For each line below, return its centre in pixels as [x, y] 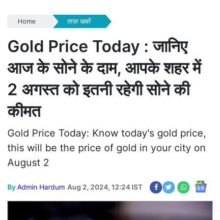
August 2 [28, 162]
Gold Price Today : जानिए [97, 46]
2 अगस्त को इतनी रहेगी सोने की [98, 89]
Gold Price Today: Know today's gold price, [107, 133]
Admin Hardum [41, 187]
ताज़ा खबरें [79, 21]
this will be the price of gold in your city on [107, 148]
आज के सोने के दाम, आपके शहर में [104, 68]
